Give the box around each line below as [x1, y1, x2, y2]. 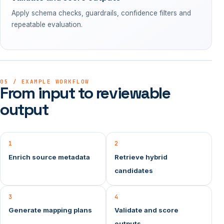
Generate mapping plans [8, 205, 92, 214]
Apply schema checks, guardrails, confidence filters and [11, 9, 191, 17]
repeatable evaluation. [11, 20, 82, 29]
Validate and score [114, 205, 178, 214]
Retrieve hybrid [114, 152, 167, 161]
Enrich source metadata [8, 152, 90, 161]
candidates [114, 166, 153, 174]
